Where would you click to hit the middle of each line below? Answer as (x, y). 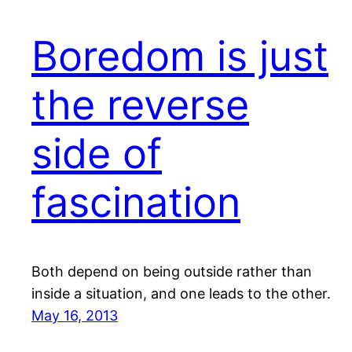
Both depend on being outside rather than (172, 272)
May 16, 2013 (75, 316)
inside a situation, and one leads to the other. (181, 294)
